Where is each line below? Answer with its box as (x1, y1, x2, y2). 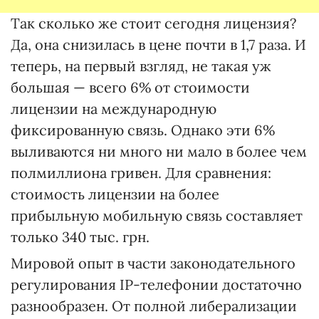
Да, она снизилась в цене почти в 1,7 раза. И (11, 36, 306, 53)
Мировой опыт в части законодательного (11, 254, 296, 272)
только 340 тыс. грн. (11, 228, 150, 246)
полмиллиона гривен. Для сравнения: (11, 164, 271, 182)
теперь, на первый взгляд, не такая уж (11, 57, 271, 75)
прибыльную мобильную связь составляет (11, 206, 303, 224)
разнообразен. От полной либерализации (11, 297, 297, 315)
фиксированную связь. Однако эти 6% (11, 121, 275, 139)
